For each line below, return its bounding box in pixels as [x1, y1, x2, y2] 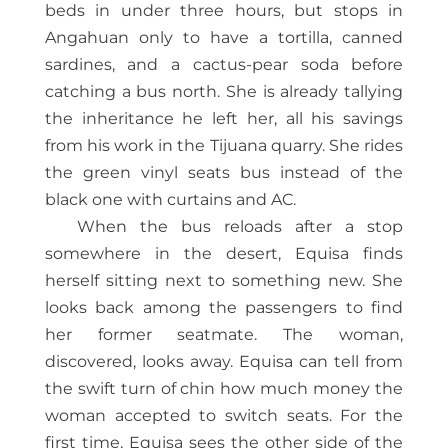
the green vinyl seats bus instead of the [44, 163, 404, 183]
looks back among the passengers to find [44, 298, 404, 318]
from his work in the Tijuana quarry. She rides [44, 136, 404, 156]
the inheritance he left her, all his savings [44, 109, 404, 129]
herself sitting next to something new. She [44, 271, 404, 291]
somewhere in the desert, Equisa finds [44, 244, 404, 264]
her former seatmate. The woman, [44, 325, 404, 345]
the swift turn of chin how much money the [44, 379, 404, 399]
